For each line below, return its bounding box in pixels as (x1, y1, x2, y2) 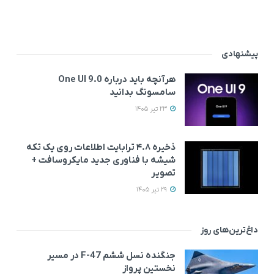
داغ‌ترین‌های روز (201, 224, 258, 237)
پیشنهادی (221, 48, 258, 61)
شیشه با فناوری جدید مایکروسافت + (31, 154, 176, 167)
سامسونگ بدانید (109, 86, 176, 99)
